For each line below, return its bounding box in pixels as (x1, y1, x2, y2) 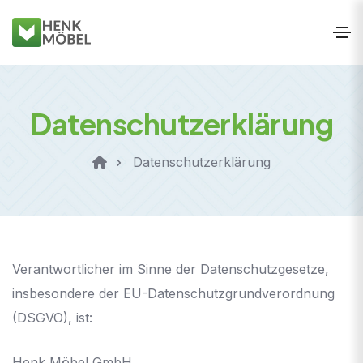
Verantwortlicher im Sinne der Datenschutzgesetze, (12, 260, 329, 277)
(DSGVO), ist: (12, 309, 92, 326)
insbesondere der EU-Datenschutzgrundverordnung (12, 284, 335, 301)
